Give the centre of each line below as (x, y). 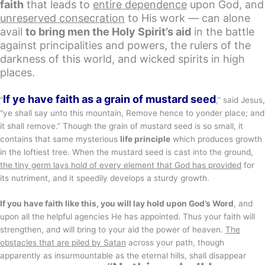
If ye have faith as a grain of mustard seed (109, 99)
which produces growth (216, 139)
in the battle (223, 31)
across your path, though (175, 243)
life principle (145, 139)
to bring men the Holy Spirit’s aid (108, 31)
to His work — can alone (188, 18)
